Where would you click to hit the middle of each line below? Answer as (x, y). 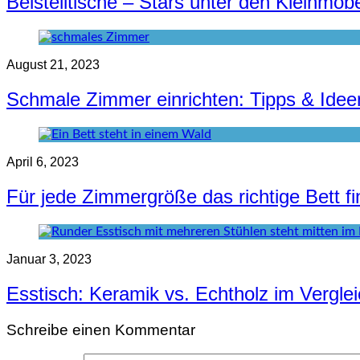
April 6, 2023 (43, 162)
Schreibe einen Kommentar (101, 329)
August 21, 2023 (53, 65)
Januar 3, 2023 (49, 259)
